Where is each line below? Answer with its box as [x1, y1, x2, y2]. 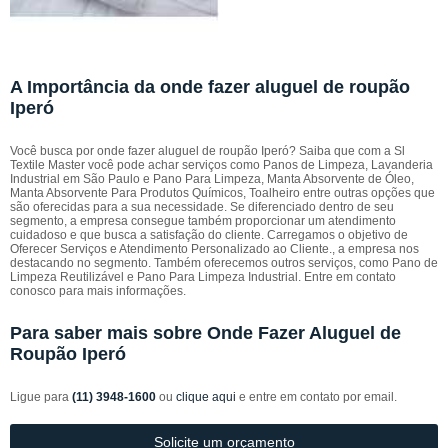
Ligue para [10, 390, 72, 404]
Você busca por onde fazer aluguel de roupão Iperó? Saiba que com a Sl [10, 144, 405, 158]
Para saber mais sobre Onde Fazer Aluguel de [10, 323, 401, 343]
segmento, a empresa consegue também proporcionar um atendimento [10, 214, 396, 228]
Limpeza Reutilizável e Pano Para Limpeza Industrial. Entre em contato [10, 270, 396, 284]
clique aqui [176, 390, 236, 404]
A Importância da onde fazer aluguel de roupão [10, 77, 410, 97]
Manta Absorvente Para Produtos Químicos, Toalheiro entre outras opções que [10, 186, 435, 200]
